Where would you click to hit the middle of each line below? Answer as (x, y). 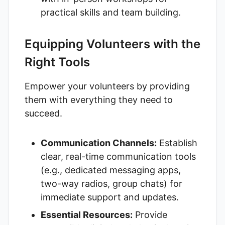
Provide (150, 215)
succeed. (43, 113)
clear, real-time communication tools (118, 156)
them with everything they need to (99, 100)
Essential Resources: (87, 215)
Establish (177, 143)
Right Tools (57, 62)
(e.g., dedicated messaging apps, (111, 170)
